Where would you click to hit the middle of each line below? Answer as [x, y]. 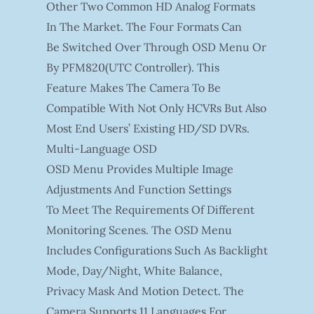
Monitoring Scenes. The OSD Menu [139, 230]
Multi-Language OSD [101, 148]
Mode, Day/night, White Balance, [134, 270]
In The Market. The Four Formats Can [144, 26]
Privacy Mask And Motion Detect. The [145, 291]
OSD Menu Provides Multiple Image [139, 169]
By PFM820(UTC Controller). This [132, 67]
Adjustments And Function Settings [138, 189]
